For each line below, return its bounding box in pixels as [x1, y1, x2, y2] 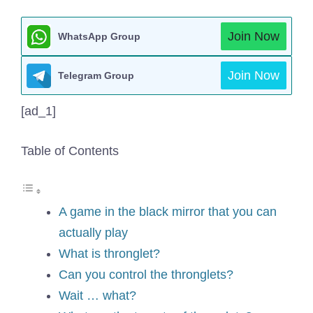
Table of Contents [21, 144, 119, 158]
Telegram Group [58, 70, 134, 81]
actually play [59, 226, 128, 240]
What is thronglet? [59, 247, 160, 261]
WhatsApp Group [58, 31, 140, 42]
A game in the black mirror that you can [59, 205, 277, 219]
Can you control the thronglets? [59, 268, 233, 282]
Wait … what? [59, 289, 136, 303]
